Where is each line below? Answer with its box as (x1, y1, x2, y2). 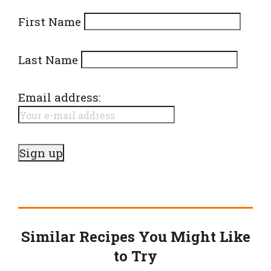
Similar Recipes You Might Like (21, 226, 250, 246)
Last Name (18, 52, 78, 68)
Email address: (18, 90, 101, 105)
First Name (18, 13, 81, 29)
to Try (114, 246, 157, 266)
